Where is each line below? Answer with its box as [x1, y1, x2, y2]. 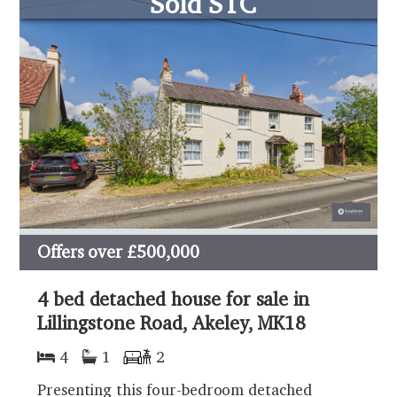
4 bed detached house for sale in [36, 287, 310, 310]
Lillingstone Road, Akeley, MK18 [36, 311, 307, 334]
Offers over [36, 241, 123, 263]
